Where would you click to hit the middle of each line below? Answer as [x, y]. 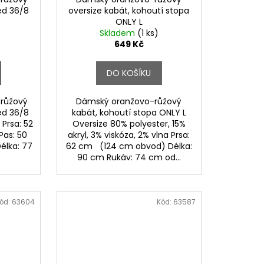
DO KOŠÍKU [129, 73]
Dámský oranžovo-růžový [129, 102]
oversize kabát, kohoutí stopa [129, 11]
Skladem [118, 33]
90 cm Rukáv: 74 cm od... [129, 158]
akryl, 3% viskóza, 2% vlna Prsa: [129, 135]
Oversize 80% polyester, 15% [129, 124]
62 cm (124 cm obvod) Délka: [129, 146]
